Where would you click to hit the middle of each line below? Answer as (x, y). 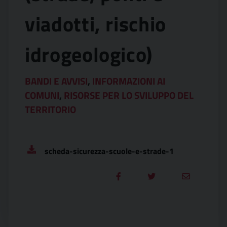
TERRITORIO (50, 109)
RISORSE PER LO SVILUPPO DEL (129, 95)
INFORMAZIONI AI (129, 81)
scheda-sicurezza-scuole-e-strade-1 (109, 151)
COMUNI (42, 95)
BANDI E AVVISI (56, 81)
